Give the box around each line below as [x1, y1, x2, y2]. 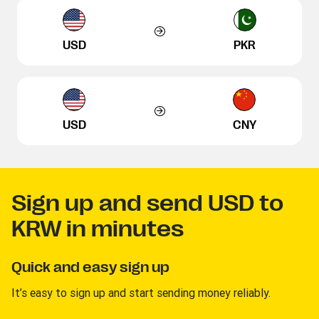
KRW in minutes [11, 215, 184, 242]
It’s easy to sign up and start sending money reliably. [11, 285, 271, 300]
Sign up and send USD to [11, 189, 283, 216]
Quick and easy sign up [11, 258, 169, 276]
